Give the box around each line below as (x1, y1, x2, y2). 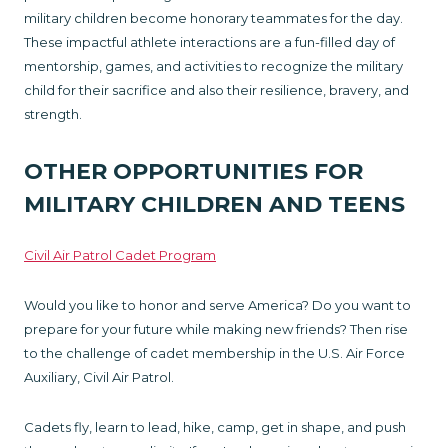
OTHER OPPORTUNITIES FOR (24, 157, 363, 185)
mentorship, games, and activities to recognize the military (24, 57, 403, 74)
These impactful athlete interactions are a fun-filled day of (24, 33, 395, 50)
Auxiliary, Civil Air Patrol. (24, 368, 174, 385)
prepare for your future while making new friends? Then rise (24, 320, 408, 337)
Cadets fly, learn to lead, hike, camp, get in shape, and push (24, 418, 406, 435)
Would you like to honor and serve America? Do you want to (24, 296, 411, 313)
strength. (24, 105, 82, 122)
